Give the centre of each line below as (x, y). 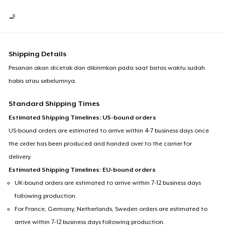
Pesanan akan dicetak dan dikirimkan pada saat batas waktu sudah (107, 68)
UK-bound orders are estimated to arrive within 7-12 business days (108, 183)
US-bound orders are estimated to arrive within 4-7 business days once (109, 130)
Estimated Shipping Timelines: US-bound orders (83, 117)
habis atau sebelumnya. (43, 81)
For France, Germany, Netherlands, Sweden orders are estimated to (111, 209)
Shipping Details (38, 53)
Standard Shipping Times (54, 103)
